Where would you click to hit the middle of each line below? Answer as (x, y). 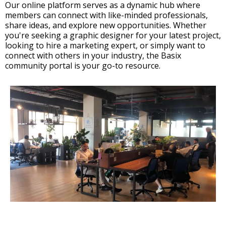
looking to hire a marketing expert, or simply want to (105, 45)
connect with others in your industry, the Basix (93, 55)
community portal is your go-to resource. (83, 66)
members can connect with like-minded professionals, (106, 15)
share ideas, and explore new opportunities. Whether (106, 25)
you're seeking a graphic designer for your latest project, (113, 35)
